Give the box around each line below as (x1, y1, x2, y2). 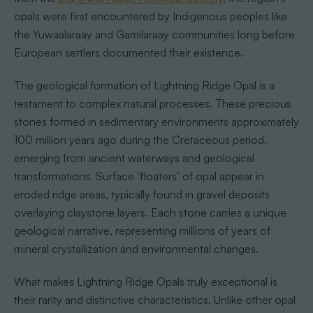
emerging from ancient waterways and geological (13, 151, 254, 166)
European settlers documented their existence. (13, 45, 243, 60)
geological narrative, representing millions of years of (13, 224, 270, 238)
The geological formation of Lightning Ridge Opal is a (13, 78, 275, 93)
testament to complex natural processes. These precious (13, 96, 291, 111)
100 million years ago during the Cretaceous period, (13, 133, 267, 147)
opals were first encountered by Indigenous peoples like (13, 9, 287, 24)
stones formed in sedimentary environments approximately (13, 115, 299, 129)
